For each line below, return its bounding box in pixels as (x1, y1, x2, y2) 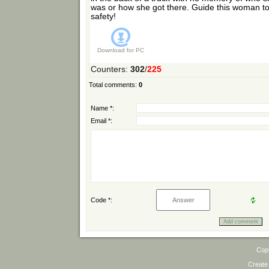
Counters (91, 65, 125, 74)
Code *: (91, 196, 112, 204)
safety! (91, 12, 116, 22)
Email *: (91, 117, 112, 125)
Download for (97, 47, 134, 54)
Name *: (91, 104, 114, 112)
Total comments (89, 81, 135, 89)
